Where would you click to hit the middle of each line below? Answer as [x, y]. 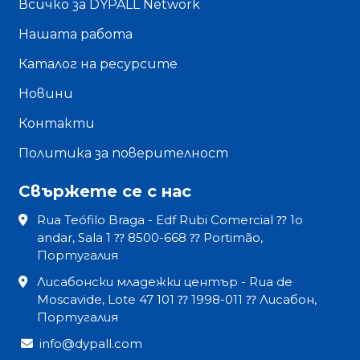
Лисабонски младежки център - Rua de [165, 282]
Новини [46, 94]
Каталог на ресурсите [98, 64]
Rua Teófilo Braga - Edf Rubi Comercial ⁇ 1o [170, 220]
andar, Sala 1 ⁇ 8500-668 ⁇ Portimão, [150, 238]
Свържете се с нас [105, 192]
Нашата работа [76, 35]
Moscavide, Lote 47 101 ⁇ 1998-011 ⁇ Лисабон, [177, 300]
